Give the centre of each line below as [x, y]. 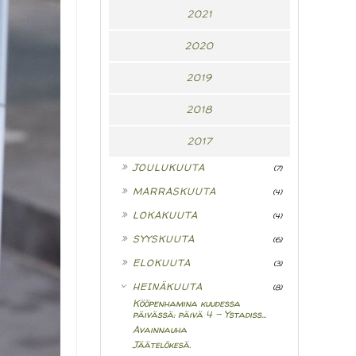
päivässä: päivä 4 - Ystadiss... [199, 315]
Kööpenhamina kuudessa [186, 304]
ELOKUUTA [162, 263]
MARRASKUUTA [174, 192]
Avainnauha [160, 330]
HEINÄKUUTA [168, 287]
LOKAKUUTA [165, 215]
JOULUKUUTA [169, 168]
